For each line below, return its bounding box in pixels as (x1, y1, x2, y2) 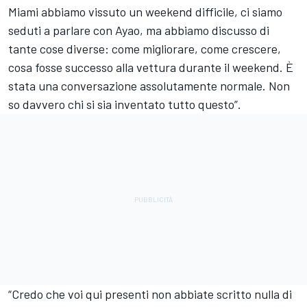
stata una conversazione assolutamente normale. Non (8, 77, 290, 93)
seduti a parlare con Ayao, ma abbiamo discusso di (8, 22, 269, 38)
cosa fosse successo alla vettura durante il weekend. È (8, 59, 293, 75)
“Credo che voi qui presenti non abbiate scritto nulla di (8, 286, 292, 302)
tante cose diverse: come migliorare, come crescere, (8, 40, 281, 56)
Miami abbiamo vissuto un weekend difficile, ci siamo (8, 3, 282, 19)
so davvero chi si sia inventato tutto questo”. (8, 96, 241, 112)
